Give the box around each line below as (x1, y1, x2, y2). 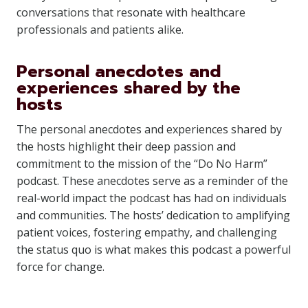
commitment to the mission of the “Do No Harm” (16, 156, 267, 171)
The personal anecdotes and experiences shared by (16, 122, 282, 137)
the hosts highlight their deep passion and (16, 139, 236, 154)
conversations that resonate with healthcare (16, 5, 245, 20)
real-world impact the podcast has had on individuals (16, 190, 287, 206)
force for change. (16, 259, 104, 274)
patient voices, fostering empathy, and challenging (16, 225, 277, 240)
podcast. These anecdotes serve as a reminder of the (16, 173, 288, 188)
